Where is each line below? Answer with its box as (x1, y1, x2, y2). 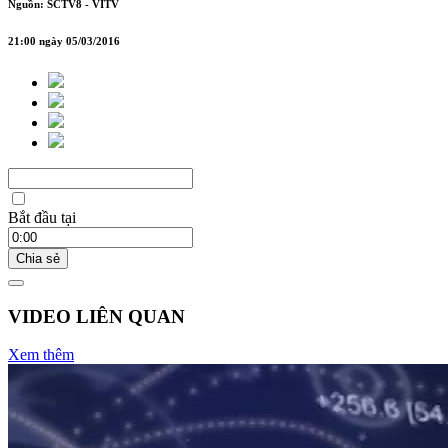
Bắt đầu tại (8, 208, 76, 226)
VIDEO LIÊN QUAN (8, 305, 185, 327)
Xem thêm (8, 346, 74, 364)
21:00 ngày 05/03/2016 (8, 34, 120, 47)
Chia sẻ (16, 250, 60, 266)
